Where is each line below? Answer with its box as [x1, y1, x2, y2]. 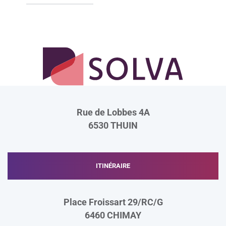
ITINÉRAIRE [96, 162, 130, 170]
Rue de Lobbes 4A [76, 107, 150, 118]
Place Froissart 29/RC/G [63, 197, 163, 208]
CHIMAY [107, 210, 141, 221]
